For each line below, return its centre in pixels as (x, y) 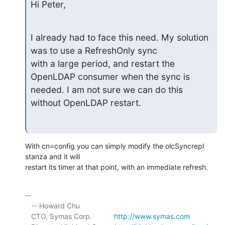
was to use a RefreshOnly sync (94, 50)
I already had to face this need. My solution (119, 37)
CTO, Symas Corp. (73, 216)
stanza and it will (53, 157)
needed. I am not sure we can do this (106, 89)
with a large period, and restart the (102, 63)
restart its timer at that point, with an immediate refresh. (117, 167)
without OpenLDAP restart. (86, 102)
